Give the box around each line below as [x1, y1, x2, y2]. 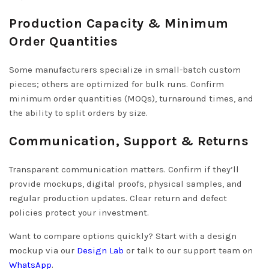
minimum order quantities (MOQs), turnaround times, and [9, 92, 253, 104]
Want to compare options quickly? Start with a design [9, 230, 237, 241]
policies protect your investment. [9, 207, 149, 218]
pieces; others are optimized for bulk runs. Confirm [9, 78, 224, 89]
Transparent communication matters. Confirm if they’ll [9, 163, 239, 175]
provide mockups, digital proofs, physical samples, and [9, 178, 242, 189]
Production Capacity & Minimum [9, 15, 229, 31]
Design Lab [77, 244, 124, 256]
